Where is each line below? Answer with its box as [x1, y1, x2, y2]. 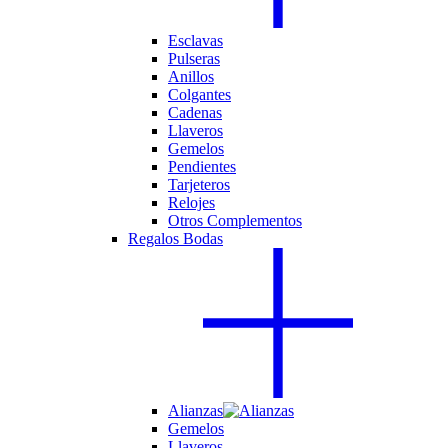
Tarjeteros [168, 176, 230, 194]
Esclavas [168, 32, 223, 50]
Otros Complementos [168, 212, 302, 230]
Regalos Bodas [128, 230, 223, 248]
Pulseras [168, 50, 220, 68]
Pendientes [168, 158, 236, 176]
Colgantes [168, 86, 231, 104]
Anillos [168, 68, 214, 86]
